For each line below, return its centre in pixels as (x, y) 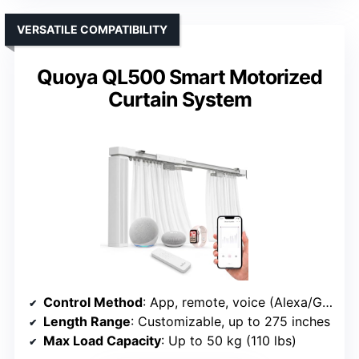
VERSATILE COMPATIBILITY (92, 29)
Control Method (93, 302)
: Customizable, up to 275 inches (230, 321)
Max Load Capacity (102, 341)
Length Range (87, 321)
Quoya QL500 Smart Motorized (179, 77)
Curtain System (179, 99)
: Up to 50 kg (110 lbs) (229, 341)
